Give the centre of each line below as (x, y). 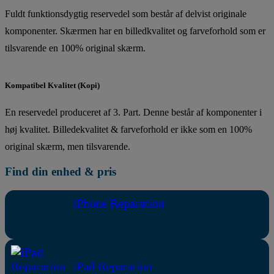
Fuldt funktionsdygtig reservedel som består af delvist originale (126, 14)
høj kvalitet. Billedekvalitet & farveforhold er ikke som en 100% (128, 129)
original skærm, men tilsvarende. (68, 146)
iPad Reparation (111, 266)
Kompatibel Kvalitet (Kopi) (52, 85)
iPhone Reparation (117, 203)
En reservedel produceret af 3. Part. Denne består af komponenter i (133, 112)
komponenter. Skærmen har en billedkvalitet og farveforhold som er (135, 31)
